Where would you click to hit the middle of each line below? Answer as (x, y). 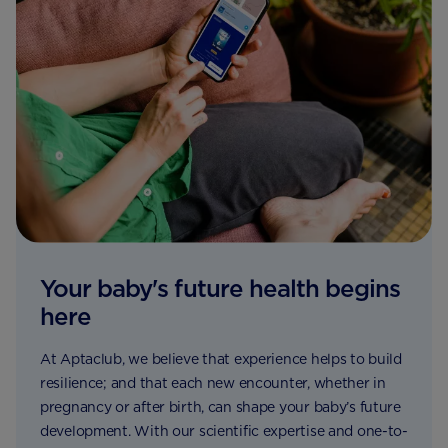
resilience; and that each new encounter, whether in (213, 383)
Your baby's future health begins (220, 289)
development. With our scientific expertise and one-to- (224, 431)
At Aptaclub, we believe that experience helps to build (221, 359)
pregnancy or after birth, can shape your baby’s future (220, 407)
